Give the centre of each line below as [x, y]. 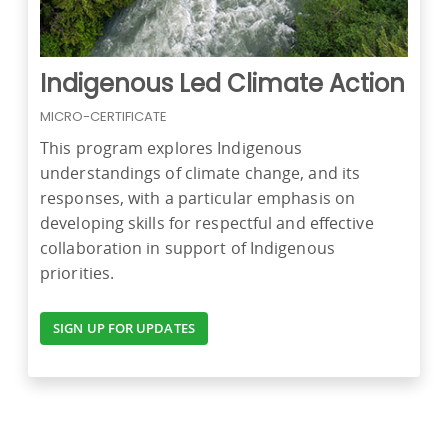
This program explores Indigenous [171, 148]
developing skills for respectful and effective [207, 223]
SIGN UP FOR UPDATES [124, 328]
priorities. [79, 273]
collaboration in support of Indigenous [187, 248]
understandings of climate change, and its [200, 173]
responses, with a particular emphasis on [198, 198]
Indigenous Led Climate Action [222, 84]
